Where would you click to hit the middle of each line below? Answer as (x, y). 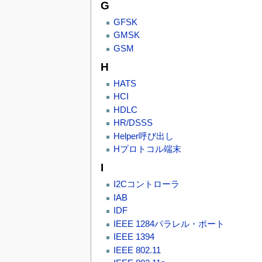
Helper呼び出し (143, 136)
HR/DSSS (133, 123)
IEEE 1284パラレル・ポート (169, 224)
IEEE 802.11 (137, 250)
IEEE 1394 (134, 237)
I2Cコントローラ (146, 185)
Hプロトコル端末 (147, 149)
